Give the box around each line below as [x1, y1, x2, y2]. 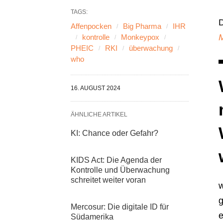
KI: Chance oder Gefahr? [71, 129, 158, 137]
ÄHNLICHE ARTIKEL [71, 111, 127, 118]
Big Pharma [123, 22, 161, 30]
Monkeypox [121, 33, 159, 41]
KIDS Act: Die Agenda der [71, 156, 162, 164]
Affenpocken [71, 22, 111, 30]
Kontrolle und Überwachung [71, 166, 170, 174]
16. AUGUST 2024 [71, 85, 120, 92]
